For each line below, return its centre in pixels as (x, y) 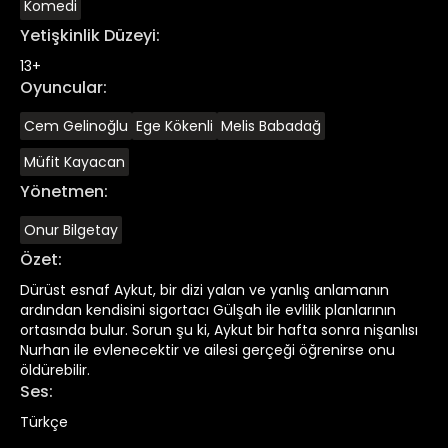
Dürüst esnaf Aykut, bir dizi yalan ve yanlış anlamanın (204, 289)
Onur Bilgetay (71, 229)
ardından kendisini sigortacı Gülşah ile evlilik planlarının (208, 309)
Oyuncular (61, 87)
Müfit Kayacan (74, 161)
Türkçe (44, 421)
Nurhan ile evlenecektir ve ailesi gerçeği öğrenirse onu (207, 349)
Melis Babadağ (271, 125)
